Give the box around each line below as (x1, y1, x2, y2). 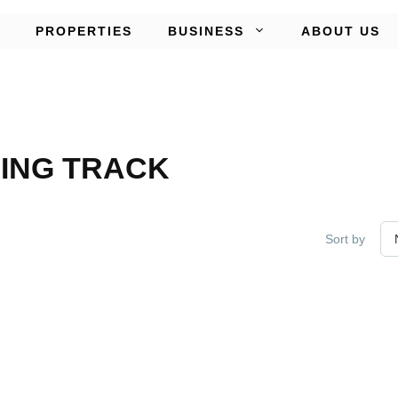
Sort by (325, 231, 365, 246)
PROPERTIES (36, 23, 132, 38)
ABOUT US (301, 23, 380, 38)
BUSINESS (168, 23, 244, 38)
